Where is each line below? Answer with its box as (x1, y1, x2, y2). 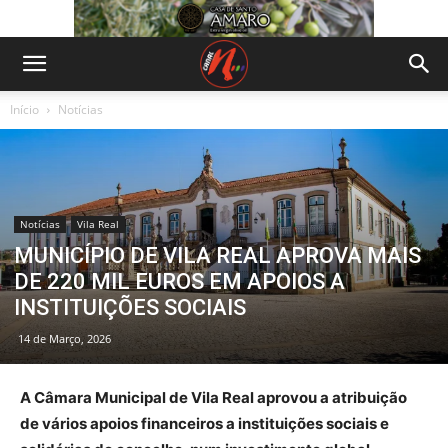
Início (10, 101, 39, 118)
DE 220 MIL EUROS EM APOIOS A (14, 268, 345, 294)
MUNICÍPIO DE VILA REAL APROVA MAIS (14, 242, 421, 268)
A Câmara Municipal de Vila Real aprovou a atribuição (20, 387, 407, 407)
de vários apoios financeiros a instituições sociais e (20, 413, 389, 433)
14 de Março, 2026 (18, 330, 111, 346)
